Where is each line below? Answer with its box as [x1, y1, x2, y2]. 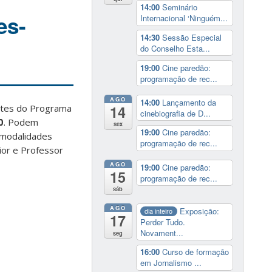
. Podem [4, 116, 38, 129]
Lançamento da [161, 96, 216, 108]
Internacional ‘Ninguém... [140, 12, 228, 24]
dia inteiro [144, 206, 173, 216]
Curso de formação [161, 246, 229, 258]
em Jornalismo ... [140, 257, 202, 269]
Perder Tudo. [140, 216, 185, 228]
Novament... [140, 226, 183, 239]
